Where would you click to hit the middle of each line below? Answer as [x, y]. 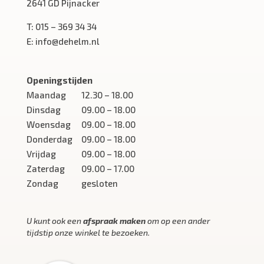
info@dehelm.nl [67, 41]
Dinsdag [43, 110]
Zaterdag [45, 169]
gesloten [99, 184]
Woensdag [48, 125]
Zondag [42, 184]
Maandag [46, 95]
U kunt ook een [55, 221]
